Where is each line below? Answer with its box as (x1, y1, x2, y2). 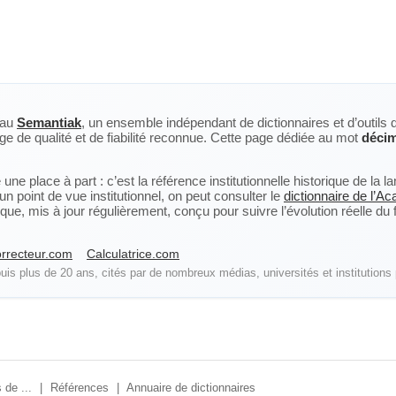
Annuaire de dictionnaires (126, 381, 255, 394)
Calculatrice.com (87, 247, 179, 261)
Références (50, 381, 109, 394)
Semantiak (17, 115, 81, 130)
